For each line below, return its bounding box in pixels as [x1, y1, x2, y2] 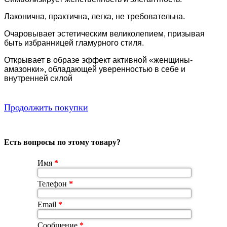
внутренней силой [4, 73, 72, 83]
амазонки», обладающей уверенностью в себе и [4, 64, 185, 73]
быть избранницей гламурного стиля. [4, 38, 144, 47]
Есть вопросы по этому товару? [4, 138, 121, 147]
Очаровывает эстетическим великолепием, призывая [4, 29, 205, 38]
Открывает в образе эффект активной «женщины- [4, 55, 193, 64]
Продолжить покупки [4, 102, 88, 112]
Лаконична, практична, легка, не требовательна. [4, 12, 185, 21]
